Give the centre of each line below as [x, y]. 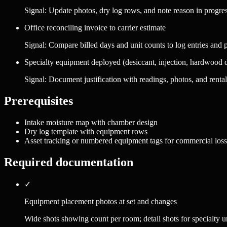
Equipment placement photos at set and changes [101, 202]
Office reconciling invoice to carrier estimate [95, 28]
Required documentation [69, 162]
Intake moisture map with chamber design [91, 123]
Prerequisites [39, 101]
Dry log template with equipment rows [86, 132]
